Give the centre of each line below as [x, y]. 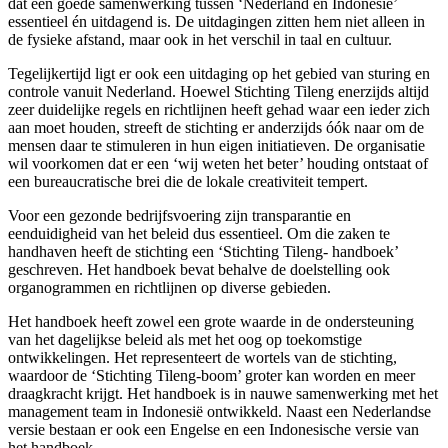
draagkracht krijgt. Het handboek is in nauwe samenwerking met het [223, 393]
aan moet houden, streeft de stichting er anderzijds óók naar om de [216, 127]
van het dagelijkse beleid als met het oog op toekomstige [185, 339]
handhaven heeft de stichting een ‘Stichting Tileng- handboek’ [203, 251]
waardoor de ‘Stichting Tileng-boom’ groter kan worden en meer [211, 375]
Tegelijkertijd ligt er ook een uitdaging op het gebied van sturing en [219, 73]
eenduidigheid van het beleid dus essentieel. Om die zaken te [199, 233]
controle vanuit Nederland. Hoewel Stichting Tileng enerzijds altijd [218, 91]
